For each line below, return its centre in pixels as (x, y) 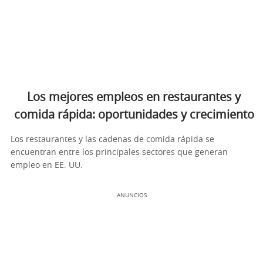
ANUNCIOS (131, 195)
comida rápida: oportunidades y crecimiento (134, 115)
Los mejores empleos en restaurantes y (134, 97)
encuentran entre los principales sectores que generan (119, 152)
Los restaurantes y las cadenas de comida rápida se (112, 139)
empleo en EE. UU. (47, 165)
